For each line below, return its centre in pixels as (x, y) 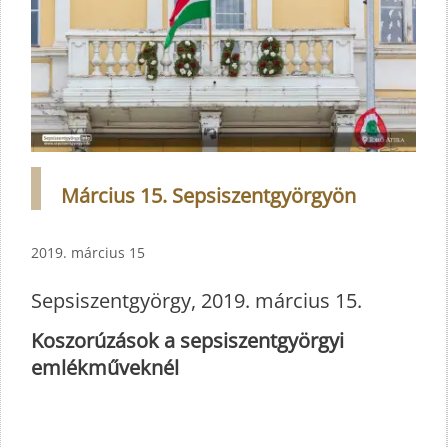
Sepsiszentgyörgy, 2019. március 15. (196, 301)
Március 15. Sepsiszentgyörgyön (208, 196)
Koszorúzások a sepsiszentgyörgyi (187, 341)
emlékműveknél (105, 368)
